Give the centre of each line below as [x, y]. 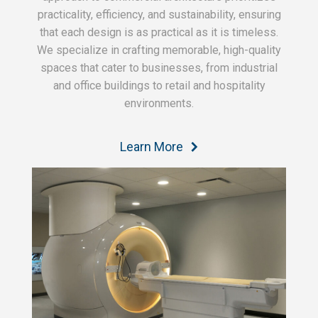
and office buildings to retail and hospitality [159, 86]
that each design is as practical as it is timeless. [159, 33]
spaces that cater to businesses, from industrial [159, 68]
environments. [159, 104]
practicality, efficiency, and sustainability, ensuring [159, 15]
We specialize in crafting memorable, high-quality [159, 50]
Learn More [151, 147]
